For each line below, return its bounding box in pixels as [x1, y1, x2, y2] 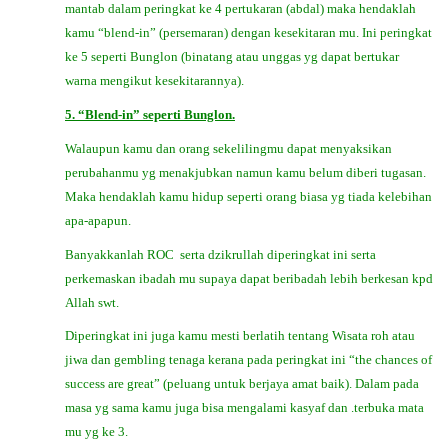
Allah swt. [65, 294, 119, 310]
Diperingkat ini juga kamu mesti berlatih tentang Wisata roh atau [65, 328, 415, 344]
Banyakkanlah [65, 246, 147, 262]
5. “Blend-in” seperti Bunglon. [65, 107, 235, 122]
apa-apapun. [65, 212, 131, 228]
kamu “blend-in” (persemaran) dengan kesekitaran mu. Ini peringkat [65, 25, 432, 41]
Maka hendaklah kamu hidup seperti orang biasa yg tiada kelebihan [65, 188, 432, 204]
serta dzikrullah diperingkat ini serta [180, 246, 376, 262]
